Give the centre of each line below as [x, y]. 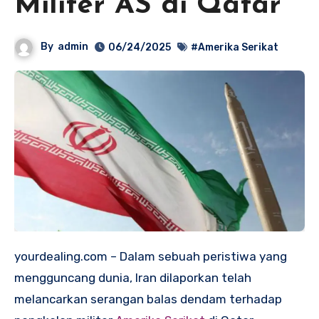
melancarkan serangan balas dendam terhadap [148, 299]
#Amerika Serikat [235, 47]
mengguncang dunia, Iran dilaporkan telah [133, 278]
